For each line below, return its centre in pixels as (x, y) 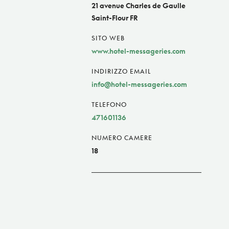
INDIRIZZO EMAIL (121, 72)
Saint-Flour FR (115, 18)
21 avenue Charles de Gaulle (139, 6)
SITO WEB (108, 38)
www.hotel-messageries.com (139, 51)
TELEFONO (109, 105)
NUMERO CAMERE (122, 138)
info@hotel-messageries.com (139, 84)
